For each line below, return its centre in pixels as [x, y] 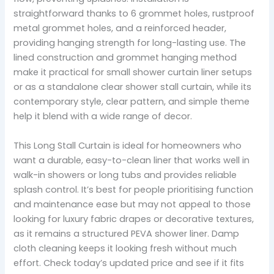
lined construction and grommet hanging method [125, 58]
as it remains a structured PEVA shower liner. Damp [127, 233]
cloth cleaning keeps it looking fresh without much [125, 248]
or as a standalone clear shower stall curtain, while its [133, 87]
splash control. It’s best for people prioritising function [134, 189]
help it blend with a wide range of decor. [103, 117]
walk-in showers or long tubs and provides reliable [125, 175]
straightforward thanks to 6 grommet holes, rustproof [134, 14]
